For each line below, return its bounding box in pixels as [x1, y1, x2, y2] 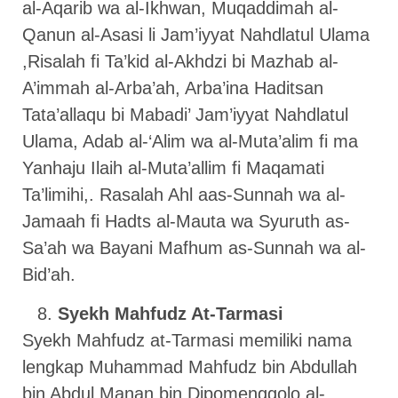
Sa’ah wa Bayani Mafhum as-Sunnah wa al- [22, 237, 366, 258]
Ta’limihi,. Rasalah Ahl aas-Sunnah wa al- [22, 184, 346, 204]
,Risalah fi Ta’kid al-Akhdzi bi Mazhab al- [22, 51, 338, 71]
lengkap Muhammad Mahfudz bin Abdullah [22, 357, 357, 378]
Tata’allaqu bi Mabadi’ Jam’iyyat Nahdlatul [22, 104, 348, 124]
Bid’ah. [22, 264, 76, 284]
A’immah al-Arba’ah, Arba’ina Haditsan [22, 77, 323, 98]
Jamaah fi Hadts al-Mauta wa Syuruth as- [22, 211, 350, 231]
